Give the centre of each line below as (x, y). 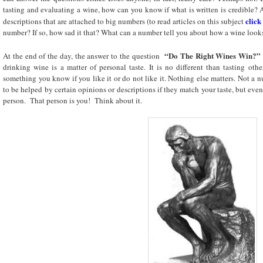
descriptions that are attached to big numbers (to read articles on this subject (124, 21)
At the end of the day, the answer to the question (84, 55)
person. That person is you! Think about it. (73, 100)
